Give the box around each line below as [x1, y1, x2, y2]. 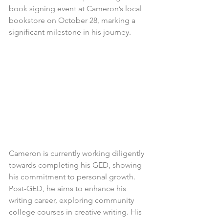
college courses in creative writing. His [9, 207, 144, 217]
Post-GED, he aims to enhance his [9, 183, 128, 193]
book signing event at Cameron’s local [9, 4, 144, 14]
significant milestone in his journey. [9, 27, 131, 37]
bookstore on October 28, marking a [9, 16, 137, 25]
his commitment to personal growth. [9, 172, 137, 181]
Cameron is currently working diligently [9, 148, 146, 158]
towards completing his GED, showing [9, 160, 144, 170]
